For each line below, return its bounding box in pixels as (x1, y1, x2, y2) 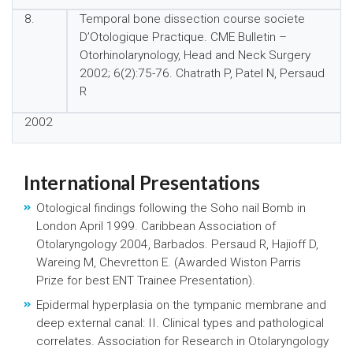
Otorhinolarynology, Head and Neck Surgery (79, 48, 310, 62)
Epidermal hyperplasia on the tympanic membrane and (36, 298, 326, 312)
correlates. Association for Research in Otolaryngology (36, 334, 329, 348)
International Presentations (24, 171, 260, 194)
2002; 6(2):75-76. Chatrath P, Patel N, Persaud (79, 66, 325, 80)
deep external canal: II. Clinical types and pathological (36, 316, 324, 330)
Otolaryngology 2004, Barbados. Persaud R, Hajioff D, (36, 237, 318, 251)
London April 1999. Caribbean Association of (36, 219, 276, 233)
